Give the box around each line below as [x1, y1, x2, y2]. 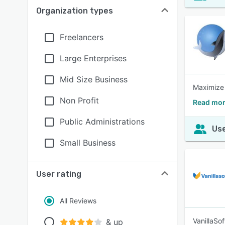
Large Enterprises [60, 53, 127, 63]
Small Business [60, 138, 116, 148]
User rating [36, 169, 81, 179]
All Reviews [60, 196, 96, 205]
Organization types [36, 6, 113, 16]
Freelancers [60, 32, 103, 42]
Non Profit [60, 95, 99, 105]
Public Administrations [60, 117, 145, 127]
